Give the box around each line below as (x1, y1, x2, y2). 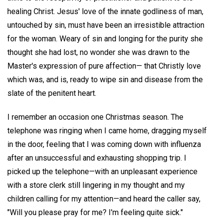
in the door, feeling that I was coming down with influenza (7, 140, 201, 149)
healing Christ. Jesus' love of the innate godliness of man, (7, 7, 203, 17)
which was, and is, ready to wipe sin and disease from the (7, 75, 203, 85)
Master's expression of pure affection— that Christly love (7, 61, 201, 71)
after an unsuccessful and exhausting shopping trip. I (7, 153, 186, 163)
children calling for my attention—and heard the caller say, (7, 194, 200, 204)
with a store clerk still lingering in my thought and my (7, 181, 185, 190)
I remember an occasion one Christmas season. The (7, 112, 183, 122)
